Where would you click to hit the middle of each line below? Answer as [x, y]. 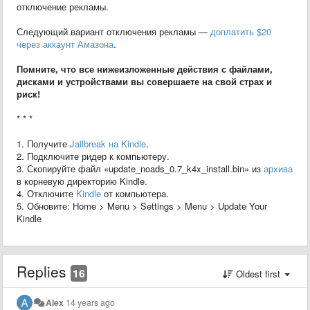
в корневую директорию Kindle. [82, 181]
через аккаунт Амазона [65, 44]
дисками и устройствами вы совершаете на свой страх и [144, 81]
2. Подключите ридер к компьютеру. [93, 156]
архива [278, 168]
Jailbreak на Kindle [108, 143]
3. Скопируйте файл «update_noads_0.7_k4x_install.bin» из [140, 168]
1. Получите [43, 143]
